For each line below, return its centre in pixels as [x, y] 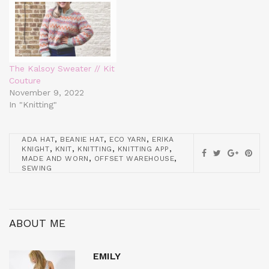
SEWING [37, 168]
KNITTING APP [144, 149]
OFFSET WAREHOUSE [134, 158]
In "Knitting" [33, 104]
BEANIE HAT [82, 139]
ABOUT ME [37, 223]
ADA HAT [38, 139]
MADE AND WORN [55, 158]
